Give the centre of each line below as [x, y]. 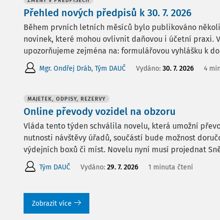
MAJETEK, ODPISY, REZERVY [67, 99]
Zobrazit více [52, 204]
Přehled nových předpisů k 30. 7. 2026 [108, 13]
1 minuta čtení [171, 167]
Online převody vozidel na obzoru [100, 111]
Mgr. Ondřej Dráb [65, 68]
